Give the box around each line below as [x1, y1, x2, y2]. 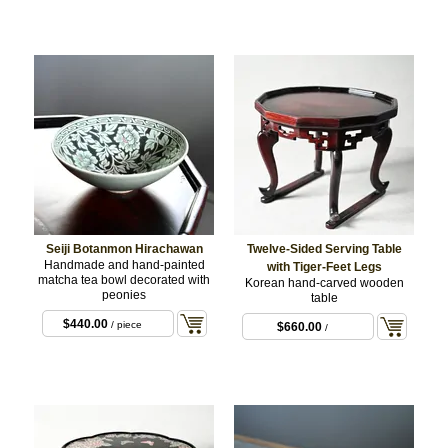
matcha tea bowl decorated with [38, 272, 210, 287]
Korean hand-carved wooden [244, 275, 404, 290]
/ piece [108, 319, 142, 331]
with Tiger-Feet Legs [266, 259, 382, 274]
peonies [102, 287, 146, 302]
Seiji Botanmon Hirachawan [45, 241, 203, 256]
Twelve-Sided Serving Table [246, 241, 402, 256]
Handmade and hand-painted [43, 257, 205, 272]
